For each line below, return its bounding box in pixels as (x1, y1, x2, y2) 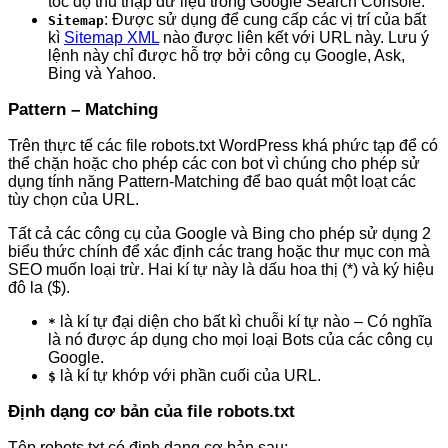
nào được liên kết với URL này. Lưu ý (159, 28, 429, 46)
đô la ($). (8, 278, 70, 296)
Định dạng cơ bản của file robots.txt (8, 401, 295, 421)
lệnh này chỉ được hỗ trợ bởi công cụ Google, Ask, (48, 46, 405, 64)
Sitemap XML (64, 28, 159, 46)
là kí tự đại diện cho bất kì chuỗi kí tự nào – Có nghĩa (56, 312, 432, 330)
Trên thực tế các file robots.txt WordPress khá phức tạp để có (8, 136, 438, 154)
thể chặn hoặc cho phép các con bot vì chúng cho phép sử (8, 154, 420, 172)
